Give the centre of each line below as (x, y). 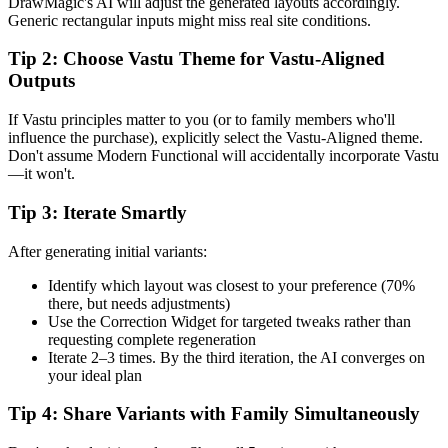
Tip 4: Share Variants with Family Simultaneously (214, 414)
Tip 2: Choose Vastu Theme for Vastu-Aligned (196, 59)
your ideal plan (95, 375)
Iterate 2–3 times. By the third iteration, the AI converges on (236, 357)
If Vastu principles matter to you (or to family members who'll (201, 120)
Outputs (41, 81)
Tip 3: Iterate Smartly (97, 212)
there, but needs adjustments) (139, 303)
